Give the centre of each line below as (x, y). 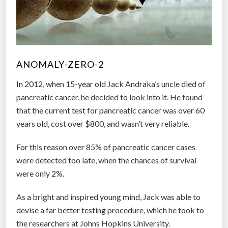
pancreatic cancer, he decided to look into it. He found (109, 97)
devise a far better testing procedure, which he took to (110, 210)
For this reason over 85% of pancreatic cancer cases (106, 147)
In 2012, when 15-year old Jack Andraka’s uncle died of (111, 83)
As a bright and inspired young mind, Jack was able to (108, 196)
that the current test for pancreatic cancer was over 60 (110, 110)
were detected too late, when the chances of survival (106, 160)
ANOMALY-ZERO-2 (60, 64)
